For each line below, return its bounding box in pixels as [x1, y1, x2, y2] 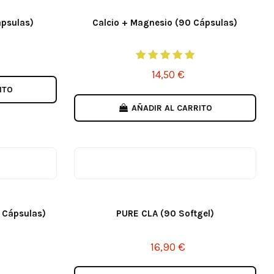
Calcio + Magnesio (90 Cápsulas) [92, 17, 238, 29]
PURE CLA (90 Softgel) [116, 207, 214, 219]
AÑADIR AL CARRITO [131, 102, 212, 113]
